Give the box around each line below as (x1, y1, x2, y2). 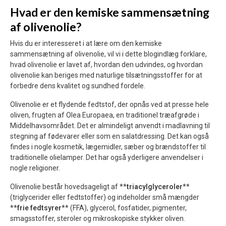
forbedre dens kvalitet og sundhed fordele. (10, 81, 145, 90)
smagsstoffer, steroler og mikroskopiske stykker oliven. (10, 214, 185, 222)
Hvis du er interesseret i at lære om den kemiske (10, 39, 162, 47)
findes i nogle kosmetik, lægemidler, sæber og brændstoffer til (10, 142, 206, 151)
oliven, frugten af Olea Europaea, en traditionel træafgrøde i (10, 110, 199, 119)
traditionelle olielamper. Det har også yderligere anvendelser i (10, 153, 203, 161)
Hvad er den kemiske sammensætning (10, 5, 209, 19)
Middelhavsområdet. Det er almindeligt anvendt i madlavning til (10, 121, 210, 130)
